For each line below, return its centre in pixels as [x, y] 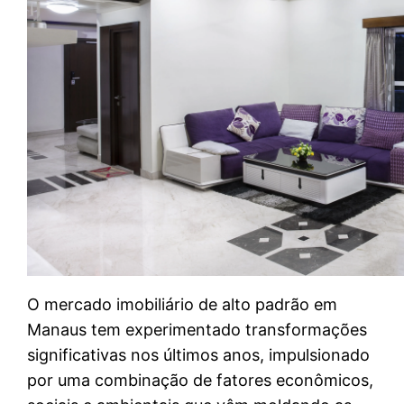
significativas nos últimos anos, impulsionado [199, 355]
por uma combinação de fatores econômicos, [201, 381]
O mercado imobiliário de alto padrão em [183, 305]
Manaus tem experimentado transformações [197, 330]
